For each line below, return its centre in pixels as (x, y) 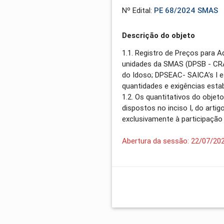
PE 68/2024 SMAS (186, 10)
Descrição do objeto (159, 35)
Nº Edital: (138, 10)
